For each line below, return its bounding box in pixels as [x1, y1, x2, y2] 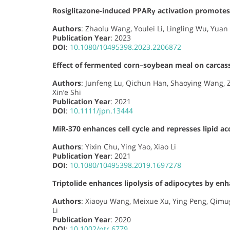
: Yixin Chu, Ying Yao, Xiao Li [81, 141, 176, 151]
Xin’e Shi [52, 87, 81, 97]
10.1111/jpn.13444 [70, 105, 133, 116]
